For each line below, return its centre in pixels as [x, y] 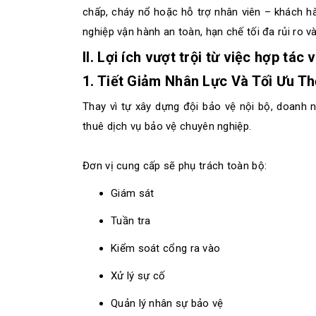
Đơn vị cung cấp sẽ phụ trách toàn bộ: [175, 166]
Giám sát [133, 193]
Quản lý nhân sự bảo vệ [167, 303]
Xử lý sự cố [138, 276]
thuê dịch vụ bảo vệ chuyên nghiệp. [167, 126]
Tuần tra [131, 221]
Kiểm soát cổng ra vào [166, 248]
